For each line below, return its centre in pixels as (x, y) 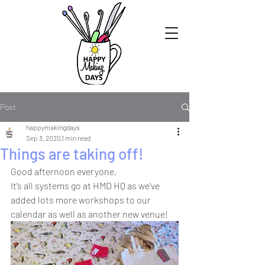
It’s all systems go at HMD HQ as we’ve (86, 185)
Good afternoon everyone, (64, 171)
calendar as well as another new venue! (89, 214)
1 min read (76, 138)
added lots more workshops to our (82, 200)
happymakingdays (53, 127)
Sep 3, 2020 (43, 138)
